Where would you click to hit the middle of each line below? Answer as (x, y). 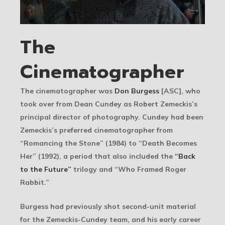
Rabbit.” (35, 183)
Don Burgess (137, 91)
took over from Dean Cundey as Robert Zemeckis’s (109, 104)
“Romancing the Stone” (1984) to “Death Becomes (108, 143)
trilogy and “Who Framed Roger (129, 170)
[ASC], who (180, 91)
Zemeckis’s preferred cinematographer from (96, 130)
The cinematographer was (67, 91)
